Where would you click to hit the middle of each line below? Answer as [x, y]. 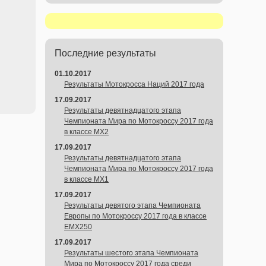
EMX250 [78, 227]
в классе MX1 [86, 179]
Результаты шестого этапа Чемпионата [131, 253]
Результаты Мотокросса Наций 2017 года [134, 84]
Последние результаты [105, 53]
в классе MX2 [86, 132]
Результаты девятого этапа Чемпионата [132, 205]
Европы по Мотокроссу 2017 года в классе [135, 216]
